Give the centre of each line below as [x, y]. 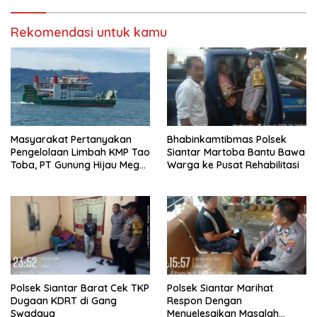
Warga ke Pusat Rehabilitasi [235, 165]
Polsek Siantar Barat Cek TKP [80, 288]
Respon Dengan [204, 300]
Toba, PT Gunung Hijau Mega [78, 165]
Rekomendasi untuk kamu [89, 33]
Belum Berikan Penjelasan [71, 177]
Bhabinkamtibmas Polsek [227, 139]
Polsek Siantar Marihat [220, 288]
